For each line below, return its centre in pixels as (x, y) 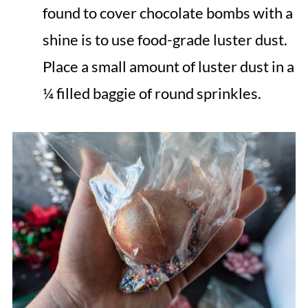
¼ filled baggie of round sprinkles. (152, 93)
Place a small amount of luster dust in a (168, 66)
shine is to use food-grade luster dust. (165, 39)
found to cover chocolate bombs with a (167, 12)
